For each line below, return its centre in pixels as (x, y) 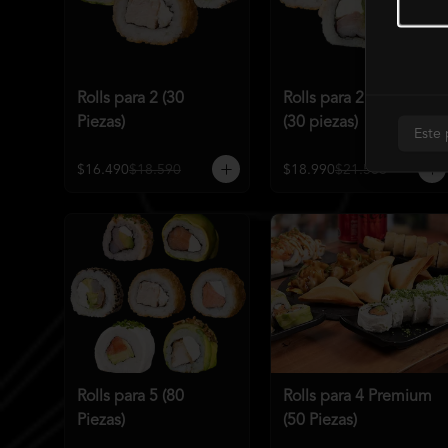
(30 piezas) (320, 122)
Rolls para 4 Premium (357, 396)
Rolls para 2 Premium (357, 98)
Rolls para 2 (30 (130, 98)
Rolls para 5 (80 (130, 396)
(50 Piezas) (320, 420)
